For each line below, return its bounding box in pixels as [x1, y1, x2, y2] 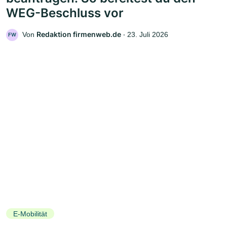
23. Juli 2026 [127, 30, 168, 39]
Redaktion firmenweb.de [36, 29, 121, 39]
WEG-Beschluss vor [6, 5, 124, 20]
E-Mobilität [13, 209, 47, 218]
